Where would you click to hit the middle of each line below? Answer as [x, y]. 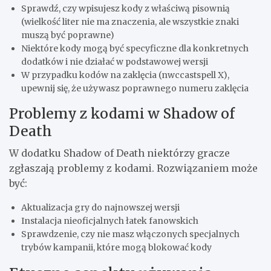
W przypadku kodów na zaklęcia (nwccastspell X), [125, 75]
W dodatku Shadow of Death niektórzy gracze [119, 153]
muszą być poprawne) [68, 35]
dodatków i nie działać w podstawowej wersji [115, 61]
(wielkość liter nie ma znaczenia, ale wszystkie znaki [130, 21]
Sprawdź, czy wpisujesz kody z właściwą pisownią [126, 8]
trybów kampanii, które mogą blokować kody [116, 247]
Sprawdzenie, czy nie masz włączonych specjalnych [130, 234]
